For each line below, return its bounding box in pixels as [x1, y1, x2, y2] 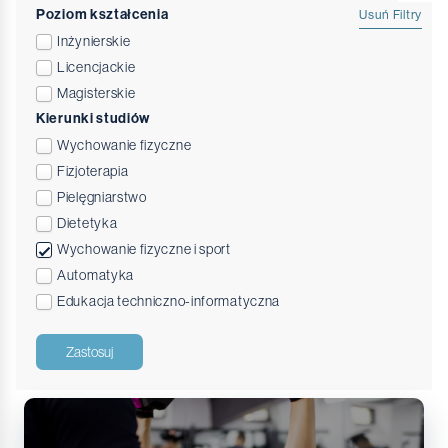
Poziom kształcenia [36, 6, 169, 23]
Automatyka [57, 267, 134, 283]
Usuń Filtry [359, 7, 422, 22]
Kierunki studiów [36, 110, 151, 127]
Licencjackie [57, 59, 136, 75]
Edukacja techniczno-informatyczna [57, 293, 281, 309]
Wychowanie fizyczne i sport [57, 241, 231, 257]
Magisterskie [57, 85, 136, 101]
